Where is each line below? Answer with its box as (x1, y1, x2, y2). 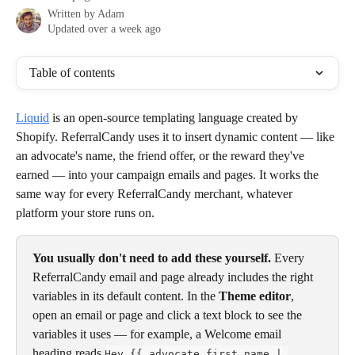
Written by (48, 8, 97, 20)
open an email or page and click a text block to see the (32, 308, 305, 322)
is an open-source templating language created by (49, 111, 301, 124)
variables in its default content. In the (32, 289, 219, 303)
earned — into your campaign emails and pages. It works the (16, 168, 322, 181)
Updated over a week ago (48, 23, 161, 35)
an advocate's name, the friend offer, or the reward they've (16, 149, 307, 162)
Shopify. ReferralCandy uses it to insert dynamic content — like (16, 130, 338, 143)
